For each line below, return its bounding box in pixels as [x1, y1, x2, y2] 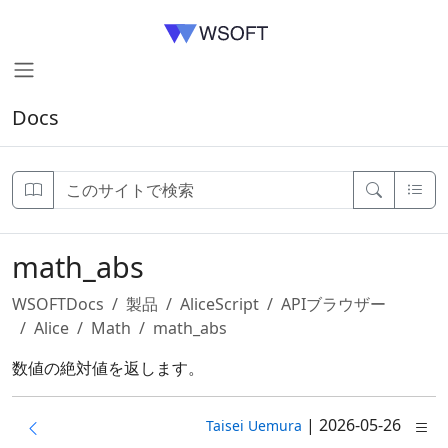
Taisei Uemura [205, 416, 302, 435]
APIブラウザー [281, 293, 386, 315]
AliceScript [180, 293, 259, 315]
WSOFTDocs [12, 293, 104, 315]
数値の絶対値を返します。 [12, 357, 204, 379]
